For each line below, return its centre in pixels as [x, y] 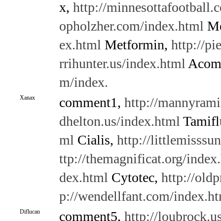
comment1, [92, 102]
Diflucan [30, 212]
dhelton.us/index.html [119, 121]
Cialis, [95, 140]
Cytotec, [134, 177]
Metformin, [136, 45]
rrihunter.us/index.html [122, 63]
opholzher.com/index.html [131, 26]
